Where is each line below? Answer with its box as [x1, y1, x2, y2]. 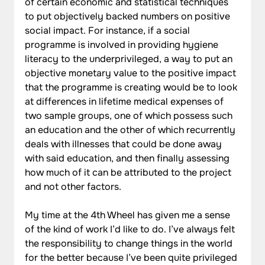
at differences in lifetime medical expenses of [25, 95, 227, 108]
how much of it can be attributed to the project [25, 166, 234, 179]
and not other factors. [25, 180, 122, 193]
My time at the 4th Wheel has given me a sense [25, 208, 233, 221]
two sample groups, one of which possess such [25, 109, 235, 122]
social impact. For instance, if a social [25, 24, 193, 37]
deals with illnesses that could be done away [25, 137, 225, 150]
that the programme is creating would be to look [25, 80, 240, 93]
